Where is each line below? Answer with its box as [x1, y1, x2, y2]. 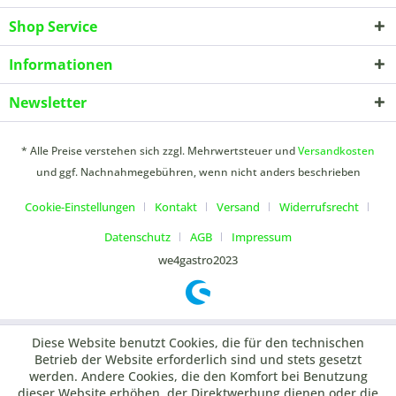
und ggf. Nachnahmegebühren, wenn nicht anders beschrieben [35, 164, 361, 180]
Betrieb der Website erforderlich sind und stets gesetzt [34, 351, 362, 368]
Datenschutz [104, 229, 171, 246]
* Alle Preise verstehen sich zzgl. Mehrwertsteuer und [21, 143, 298, 159]
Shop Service [9, 17, 97, 36]
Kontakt [154, 199, 197, 216]
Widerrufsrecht [278, 199, 359, 216]
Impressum [232, 229, 292, 246]
